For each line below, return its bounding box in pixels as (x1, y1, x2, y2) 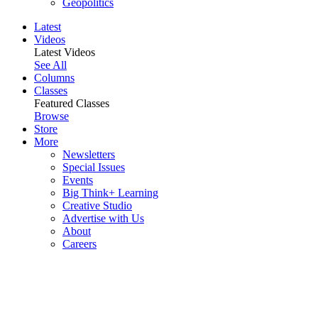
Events (62, 174, 93, 187)
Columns (34, 72, 75, 84)
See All (34, 59, 67, 72)
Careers (62, 238, 97, 251)
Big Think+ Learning (62, 187, 158, 199)
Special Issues (62, 161, 125, 174)
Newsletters (62, 148, 115, 161)
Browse (34, 110, 69, 123)
